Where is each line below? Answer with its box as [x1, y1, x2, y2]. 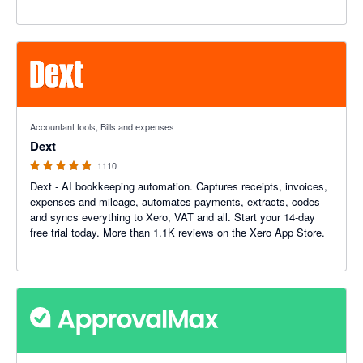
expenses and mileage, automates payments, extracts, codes [30, 194, 320, 209]
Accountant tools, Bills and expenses [30, 120, 174, 133]
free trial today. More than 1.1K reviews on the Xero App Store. [103, 224, 325, 240]
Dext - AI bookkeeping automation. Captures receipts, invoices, [30, 178, 327, 194]
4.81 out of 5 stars [17, 107, 103, 122]
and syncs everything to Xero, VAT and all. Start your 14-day [30, 209, 315, 224]
